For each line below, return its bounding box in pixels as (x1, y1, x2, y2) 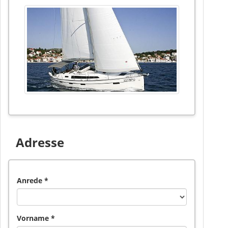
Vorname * (17, 213, 55, 223)
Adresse (16, 134, 64, 151)
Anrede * (17, 176, 48, 186)
